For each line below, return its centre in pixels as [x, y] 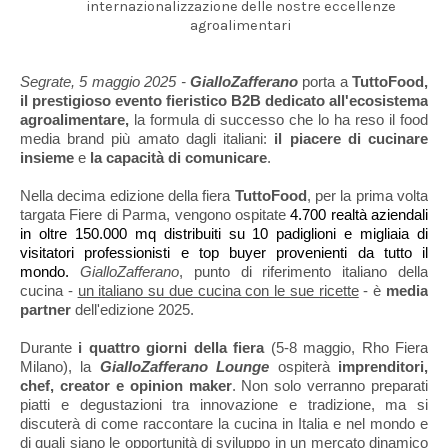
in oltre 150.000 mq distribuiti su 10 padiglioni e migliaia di [224, 234]
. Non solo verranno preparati [329, 386]
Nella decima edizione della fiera [127, 196]
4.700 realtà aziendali [359, 215]
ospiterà [304, 367]
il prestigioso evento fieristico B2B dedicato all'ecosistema [224, 101]
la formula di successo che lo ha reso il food [278, 120]
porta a [327, 82]
